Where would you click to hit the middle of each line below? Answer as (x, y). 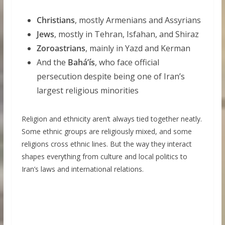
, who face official (127, 63)
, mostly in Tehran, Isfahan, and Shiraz (126, 34)
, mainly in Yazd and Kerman (138, 48)
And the (52, 63)
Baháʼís (81, 63)
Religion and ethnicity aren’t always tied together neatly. (111, 119)
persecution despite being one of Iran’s (110, 77)
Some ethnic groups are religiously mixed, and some (106, 132)
